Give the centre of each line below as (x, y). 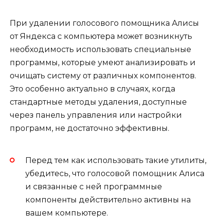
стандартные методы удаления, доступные (98, 102)
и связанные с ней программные (94, 186)
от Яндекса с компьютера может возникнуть (101, 36)
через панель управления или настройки (96, 115)
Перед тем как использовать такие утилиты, (116, 160)
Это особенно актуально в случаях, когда (92, 89)
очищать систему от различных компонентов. (103, 76)
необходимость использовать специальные (100, 50)
